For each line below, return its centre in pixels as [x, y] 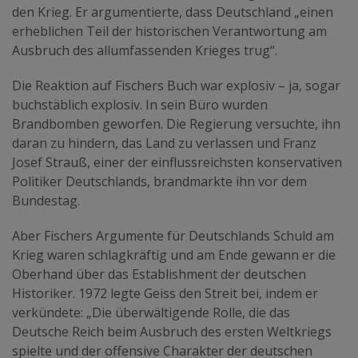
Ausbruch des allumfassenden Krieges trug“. [145, 50]
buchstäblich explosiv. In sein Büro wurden [140, 104]
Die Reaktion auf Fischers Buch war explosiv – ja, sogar [176, 85]
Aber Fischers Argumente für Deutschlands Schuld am [173, 235]
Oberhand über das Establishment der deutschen [159, 274]
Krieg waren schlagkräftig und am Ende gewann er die [174, 255]
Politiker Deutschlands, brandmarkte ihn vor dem [159, 181]
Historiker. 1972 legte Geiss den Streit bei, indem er [165, 293]
